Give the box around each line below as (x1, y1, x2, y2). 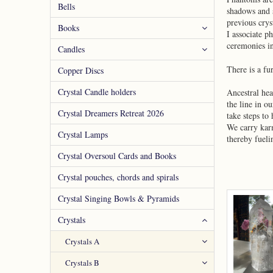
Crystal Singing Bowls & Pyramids (58, 193, 179, 204)
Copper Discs (58, 65, 104, 76)
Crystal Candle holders (58, 86, 136, 97)
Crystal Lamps (58, 129, 108, 140)
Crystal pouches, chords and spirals (58, 171, 179, 183)
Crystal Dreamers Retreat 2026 (58, 107, 164, 119)
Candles (58, 43, 85, 55)
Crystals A (65, 236, 99, 247)
